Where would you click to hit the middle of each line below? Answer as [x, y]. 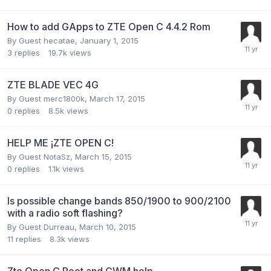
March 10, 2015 [108, 227]
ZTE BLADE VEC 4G [53, 84]
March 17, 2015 [117, 98]
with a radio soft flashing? [65, 213]
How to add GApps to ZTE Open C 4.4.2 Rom [109, 26]
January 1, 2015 [109, 40]
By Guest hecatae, [44, 40]
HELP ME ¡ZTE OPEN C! [60, 142]
